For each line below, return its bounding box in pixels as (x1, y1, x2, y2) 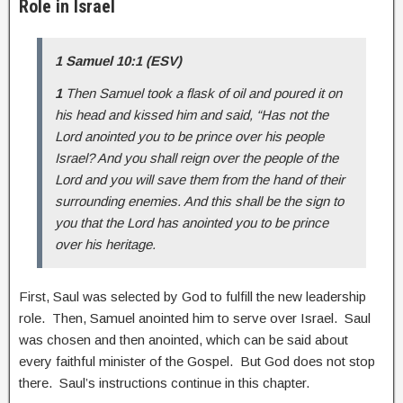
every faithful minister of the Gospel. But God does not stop (19, 353, 375, 369)
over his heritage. (55, 236, 156, 252)
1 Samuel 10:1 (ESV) (55, 52, 182, 68)
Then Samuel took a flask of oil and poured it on (62, 85, 342, 101)
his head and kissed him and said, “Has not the (55, 106, 328, 122)
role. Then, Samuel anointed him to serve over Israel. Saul (19, 309, 371, 326)
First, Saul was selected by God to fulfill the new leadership (19, 288, 366, 304)
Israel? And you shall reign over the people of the (55, 149, 338, 166)
